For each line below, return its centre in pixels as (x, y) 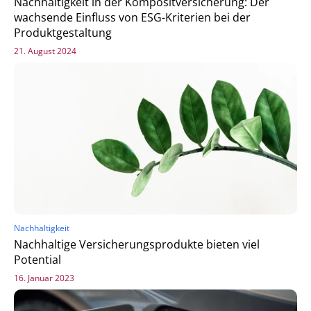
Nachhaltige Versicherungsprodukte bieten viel (137, 245)
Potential (37, 260)
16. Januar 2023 (44, 278)
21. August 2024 (45, 51)
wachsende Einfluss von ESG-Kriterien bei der (132, 17)
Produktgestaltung (63, 32)
